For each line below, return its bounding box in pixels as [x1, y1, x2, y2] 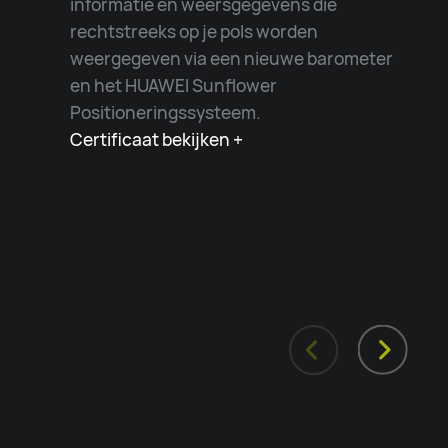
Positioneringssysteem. [69, 100, 261, 125]
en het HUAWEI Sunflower [69, 73, 277, 98]
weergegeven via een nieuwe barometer [69, 46, 393, 71]
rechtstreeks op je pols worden [69, 19, 318, 44]
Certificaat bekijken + [69, 127, 243, 152]
